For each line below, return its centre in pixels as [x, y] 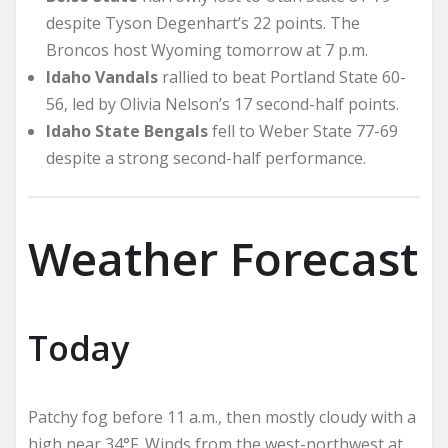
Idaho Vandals [102, 77]
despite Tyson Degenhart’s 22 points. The [203, 23]
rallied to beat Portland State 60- [282, 77]
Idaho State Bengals [127, 131]
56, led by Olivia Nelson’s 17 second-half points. [222, 104]
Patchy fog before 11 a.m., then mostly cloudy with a [222, 416]
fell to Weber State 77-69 [303, 131]
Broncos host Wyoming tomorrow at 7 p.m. [207, 50]
